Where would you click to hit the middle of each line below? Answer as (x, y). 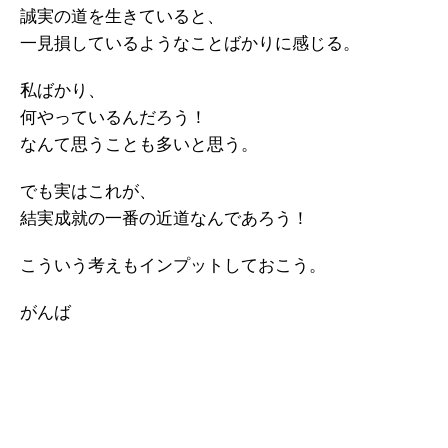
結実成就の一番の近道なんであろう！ (164, 218)
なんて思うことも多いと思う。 (139, 144)
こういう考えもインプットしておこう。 (173, 265)
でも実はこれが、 (88, 191)
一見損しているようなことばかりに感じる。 (190, 43)
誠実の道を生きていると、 (122, 16)
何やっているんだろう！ (113, 117)
